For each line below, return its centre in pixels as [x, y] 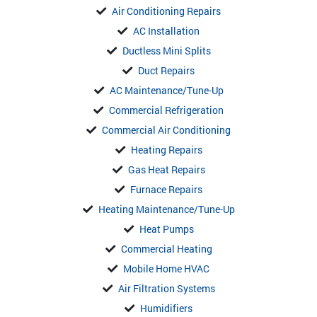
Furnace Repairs [166, 189]
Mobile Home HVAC [166, 268]
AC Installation [166, 30]
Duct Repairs [166, 70]
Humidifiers [166, 308]
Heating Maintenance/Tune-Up [166, 209]
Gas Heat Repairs [166, 169]
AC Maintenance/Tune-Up [166, 90]
